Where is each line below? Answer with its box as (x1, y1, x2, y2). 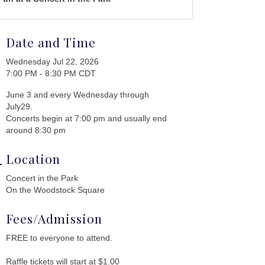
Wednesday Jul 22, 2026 (6, 56, 99, 66)
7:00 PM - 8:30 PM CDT (6, 68, 96, 78)
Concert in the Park (6, 173, 79, 183)
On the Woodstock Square (6, 185, 105, 195)
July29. (6, 101, 33, 111)
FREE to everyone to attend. (6, 232, 113, 243)
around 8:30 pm (6, 125, 66, 135)
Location (6, 150, 61, 167)
